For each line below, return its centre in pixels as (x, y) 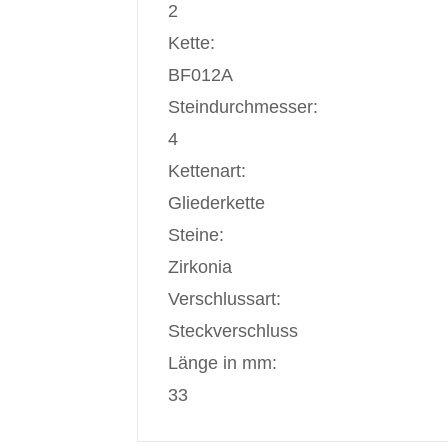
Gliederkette (216, 203)
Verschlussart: (224, 299)
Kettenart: (207, 171)
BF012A (200, 75)
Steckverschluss (233, 331)
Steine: (196, 235)
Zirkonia (200, 267)
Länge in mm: (222, 363)
